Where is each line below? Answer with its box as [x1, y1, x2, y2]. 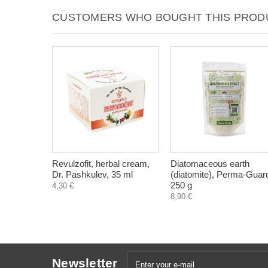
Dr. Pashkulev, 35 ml [52, 169, 133, 179]
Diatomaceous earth [170, 159, 249, 169]
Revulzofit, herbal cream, [52, 159, 150, 169]
